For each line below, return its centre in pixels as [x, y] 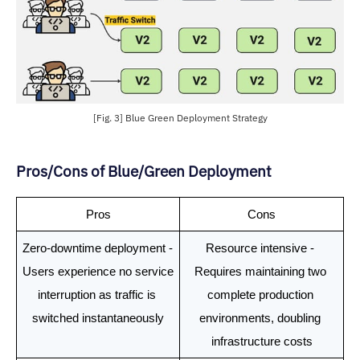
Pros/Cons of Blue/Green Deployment [145, 171]
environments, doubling [260, 319]
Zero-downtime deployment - [97, 249]
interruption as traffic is [96, 295]
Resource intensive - [260, 249]
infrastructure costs [262, 342]
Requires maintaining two [260, 272]
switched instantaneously [98, 319]
